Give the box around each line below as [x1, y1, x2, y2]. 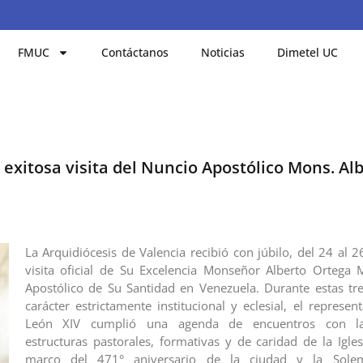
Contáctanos [101, 44, 169, 60]
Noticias [201, 44, 246, 60]
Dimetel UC [277, 44, 339, 60]
